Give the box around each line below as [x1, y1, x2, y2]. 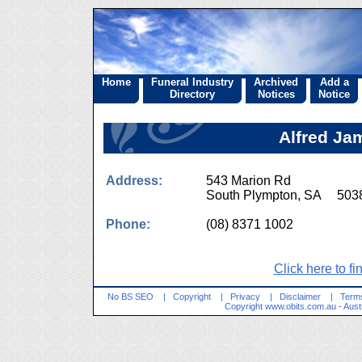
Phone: [106, 217, 150, 231]
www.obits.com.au [265, 301, 336, 311]
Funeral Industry [151, 76, 234, 88]
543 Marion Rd [206, 174, 291, 187]
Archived [254, 76, 298, 88]
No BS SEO [107, 292, 154, 301]
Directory [170, 88, 215, 100]
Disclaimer [279, 292, 321, 301]
